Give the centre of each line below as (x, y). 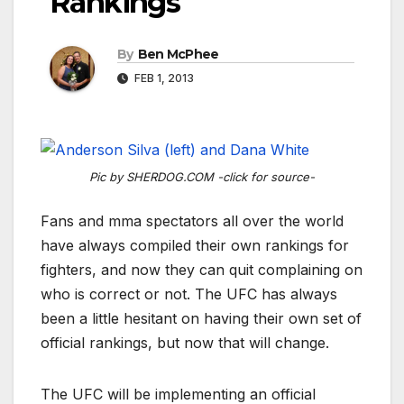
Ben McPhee (178, 54)
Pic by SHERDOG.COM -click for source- (202, 177)
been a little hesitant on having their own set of (201, 318)
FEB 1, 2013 (163, 78)
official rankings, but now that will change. (185, 342)
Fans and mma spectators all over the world (192, 220)
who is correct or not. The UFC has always (189, 294)
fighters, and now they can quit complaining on (202, 269)
